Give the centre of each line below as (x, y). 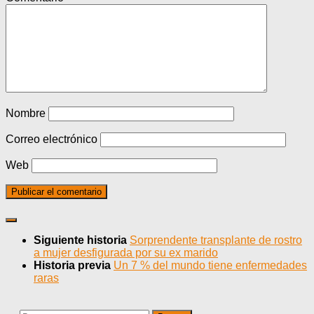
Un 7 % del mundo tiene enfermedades (210, 266)
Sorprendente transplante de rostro (216, 240)
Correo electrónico (52, 139)
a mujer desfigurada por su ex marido (126, 253)
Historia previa (74, 266)
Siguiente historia (82, 240)
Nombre (26, 114)
